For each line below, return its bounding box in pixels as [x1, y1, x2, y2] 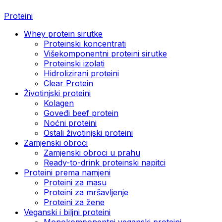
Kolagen [44, 98, 74, 108]
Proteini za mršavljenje [44, 187, 128, 197]
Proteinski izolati [44, 58, 105, 68]
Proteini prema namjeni [24, 167, 111, 177]
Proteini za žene [44, 197, 105, 207]
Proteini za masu [44, 177, 107, 187]
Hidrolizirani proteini [44, 68, 119, 78]
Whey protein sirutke [24, 28, 103, 39]
